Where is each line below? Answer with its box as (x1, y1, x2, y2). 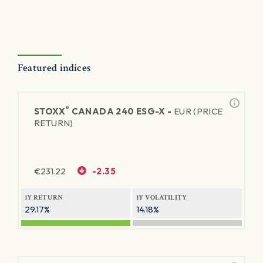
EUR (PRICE (173, 106, 223, 117)
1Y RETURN (25, 193, 63, 202)
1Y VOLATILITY (136, 193, 187, 202)
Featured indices (18, 61, 91, 75)
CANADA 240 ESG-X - (69, 106, 174, 117)
